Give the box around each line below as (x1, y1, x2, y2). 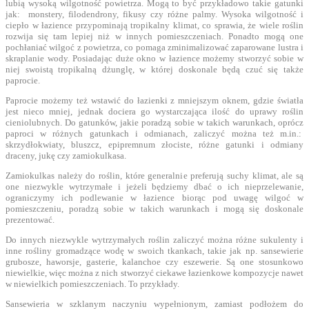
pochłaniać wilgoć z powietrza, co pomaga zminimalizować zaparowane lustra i (6, 41, 303, 52)
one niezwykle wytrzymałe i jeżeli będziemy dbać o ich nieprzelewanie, (6, 181, 303, 192)
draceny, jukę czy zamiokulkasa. (6, 150, 126, 161)
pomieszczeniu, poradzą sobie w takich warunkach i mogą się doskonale (6, 203, 303, 214)
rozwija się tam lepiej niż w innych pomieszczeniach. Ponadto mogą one (6, 30, 303, 41)
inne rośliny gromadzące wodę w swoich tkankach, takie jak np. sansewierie (6, 245, 303, 256)
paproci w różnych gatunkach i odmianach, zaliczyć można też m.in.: (6, 128, 303, 139)
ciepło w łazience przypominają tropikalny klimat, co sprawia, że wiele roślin (6, 19, 303, 30)
